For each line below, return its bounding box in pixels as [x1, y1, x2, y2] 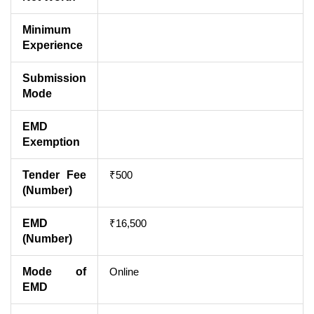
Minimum [22, 23, 71, 36]
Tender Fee [22, 168, 86, 181]
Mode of [22, 265, 86, 278]
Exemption [22, 135, 80, 148]
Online [109, 265, 139, 278]
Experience [22, 39, 83, 51]
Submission [22, 71, 86, 84]
